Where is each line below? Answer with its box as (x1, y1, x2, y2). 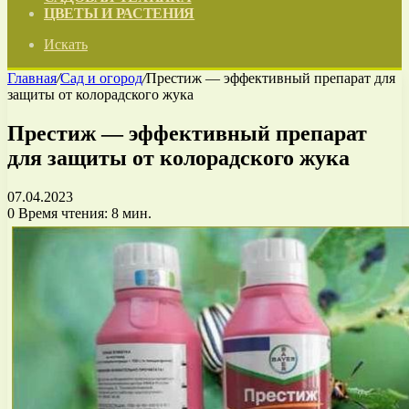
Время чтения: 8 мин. (15, 204, 152, 221)
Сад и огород (60, 70, 142, 86)
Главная (7, 70, 57, 86)
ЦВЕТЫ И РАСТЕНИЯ (44, 5, 195, 21)
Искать (44, 37, 88, 52)
